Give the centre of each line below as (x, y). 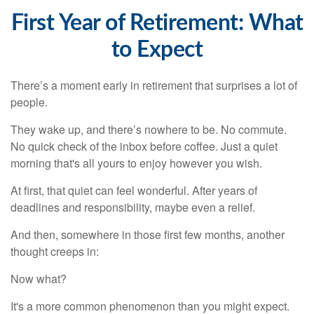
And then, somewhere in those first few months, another (148, 234)
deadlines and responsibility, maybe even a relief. (133, 207)
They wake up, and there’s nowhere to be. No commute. (149, 129)
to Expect (157, 50)
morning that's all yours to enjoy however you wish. (136, 163)
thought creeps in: (55, 251)
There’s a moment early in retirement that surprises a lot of (154, 85)
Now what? (39, 279)
